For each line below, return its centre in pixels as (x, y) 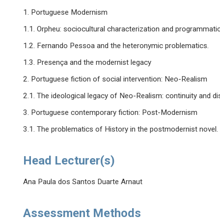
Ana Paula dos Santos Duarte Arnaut (83, 182)
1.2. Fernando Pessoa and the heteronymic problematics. (116, 46)
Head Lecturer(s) (69, 161)
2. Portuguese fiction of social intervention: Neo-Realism (115, 79)
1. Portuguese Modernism (66, 13)
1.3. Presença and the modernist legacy (87, 63)
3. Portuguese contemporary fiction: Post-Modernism (110, 113)
